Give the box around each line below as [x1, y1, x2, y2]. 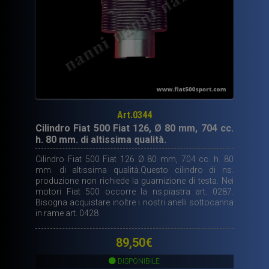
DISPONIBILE [116, 257, 160, 266]
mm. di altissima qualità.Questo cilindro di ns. [35, 165, 234, 175]
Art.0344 [116, 109, 152, 121]
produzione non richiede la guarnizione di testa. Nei [35, 175, 234, 186]
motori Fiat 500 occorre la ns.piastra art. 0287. [35, 186, 234, 196]
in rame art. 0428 [35, 208, 99, 218]
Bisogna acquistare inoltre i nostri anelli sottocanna [35, 197, 234, 207]
